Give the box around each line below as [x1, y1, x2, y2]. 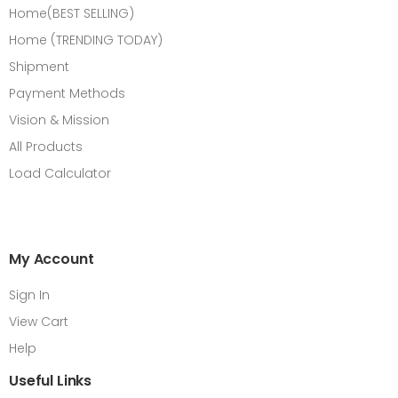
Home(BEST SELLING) [9, 4, 134, 22]
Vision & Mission [9, 110, 109, 129]
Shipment [9, 57, 69, 76]
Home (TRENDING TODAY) [9, 30, 163, 49]
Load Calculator [9, 163, 111, 182]
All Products [9, 137, 83, 155]
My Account [9, 248, 94, 269]
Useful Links [9, 370, 92, 391]
